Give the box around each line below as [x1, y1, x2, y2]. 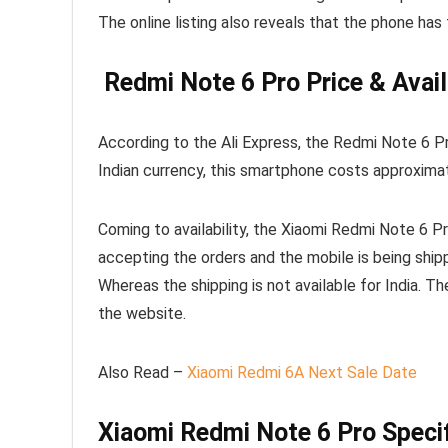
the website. [98, 304, 186, 323]
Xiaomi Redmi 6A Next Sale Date [187, 363, 417, 382]
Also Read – [98, 363, 187, 382]
